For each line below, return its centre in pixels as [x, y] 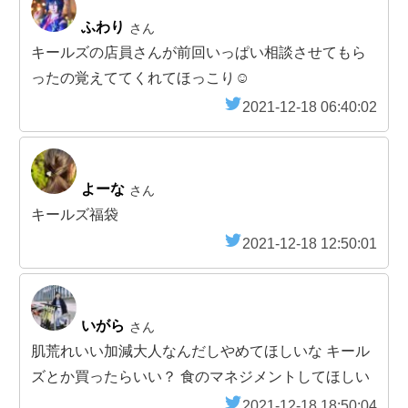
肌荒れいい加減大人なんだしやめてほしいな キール [200, 352]
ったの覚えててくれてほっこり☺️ [140, 78]
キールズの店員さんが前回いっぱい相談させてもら [199, 53]
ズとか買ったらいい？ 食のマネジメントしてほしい [200, 377]
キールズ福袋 [75, 215]
